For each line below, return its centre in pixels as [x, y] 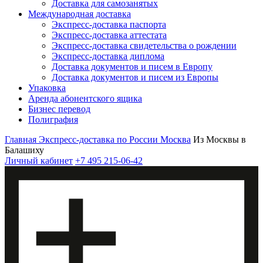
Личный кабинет [39, 161]
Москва [176, 139]
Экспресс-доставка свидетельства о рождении [144, 45]
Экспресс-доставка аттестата [109, 35]
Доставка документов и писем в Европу [132, 67]
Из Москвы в [220, 139]
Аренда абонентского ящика [85, 98]
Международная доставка [80, 14]
